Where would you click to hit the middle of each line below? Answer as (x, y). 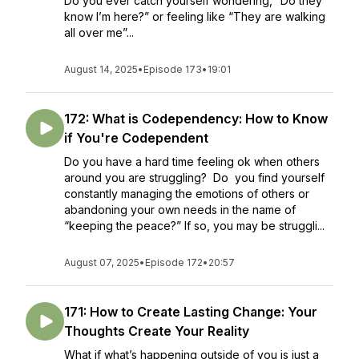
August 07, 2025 (102, 262)
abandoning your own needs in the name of (180, 210)
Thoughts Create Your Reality (157, 331)
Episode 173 (173, 69)
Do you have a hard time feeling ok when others (192, 161)
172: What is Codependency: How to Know (196, 119)
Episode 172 (174, 262)
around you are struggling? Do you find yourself (194, 177)
